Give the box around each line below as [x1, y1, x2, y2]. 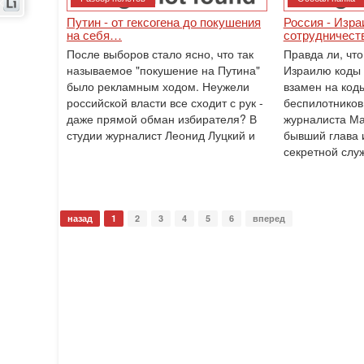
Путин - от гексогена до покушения [67, 13, 261, 30]
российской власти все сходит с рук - [67, 94, 263, 110]
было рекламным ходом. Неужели [67, 78, 249, 94]
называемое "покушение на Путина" [67, 62, 260, 78]
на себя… [67, 26, 122, 43]
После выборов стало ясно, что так [67, 45, 253, 62]
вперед [253, 212, 285, 224]
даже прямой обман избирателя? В [67, 110, 257, 127]
